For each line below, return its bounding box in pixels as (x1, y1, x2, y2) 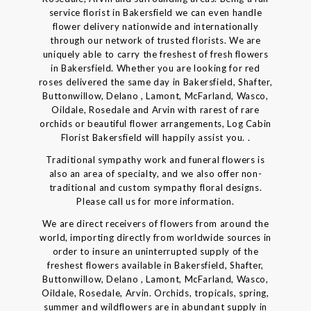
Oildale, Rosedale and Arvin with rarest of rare (51, 103, 260, 115)
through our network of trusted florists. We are (50, 34, 261, 46)
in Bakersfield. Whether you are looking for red (51, 62, 260, 74)
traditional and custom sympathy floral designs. (49, 181, 262, 193)
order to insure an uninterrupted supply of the (52, 245, 259, 257)
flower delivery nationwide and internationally (52, 20, 259, 32)
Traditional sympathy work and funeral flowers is (46, 153, 265, 165)
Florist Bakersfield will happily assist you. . (60, 131, 251, 143)
